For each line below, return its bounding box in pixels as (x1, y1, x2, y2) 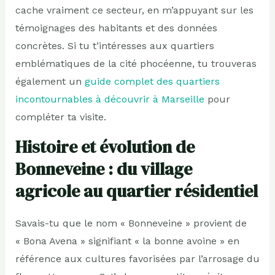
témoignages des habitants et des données (15, 21, 217, 34)
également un (15, 75, 85, 87)
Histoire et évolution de (15, 134, 195, 158)
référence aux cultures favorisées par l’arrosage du (15, 252, 260, 265)
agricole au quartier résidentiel (15, 179, 258, 203)
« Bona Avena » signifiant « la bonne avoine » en (15, 234, 239, 247)
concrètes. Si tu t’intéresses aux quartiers (15, 39, 214, 52)
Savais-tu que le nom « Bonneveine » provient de (15, 217, 247, 229)
